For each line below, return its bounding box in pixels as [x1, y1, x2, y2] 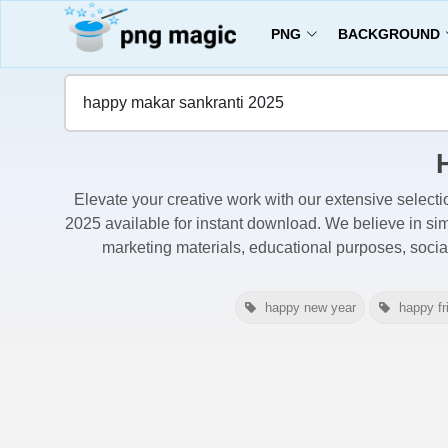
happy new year [265, 300, 356, 316]
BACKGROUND [337, 25, 440, 42]
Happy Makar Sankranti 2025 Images [127, 43, 390, 60]
